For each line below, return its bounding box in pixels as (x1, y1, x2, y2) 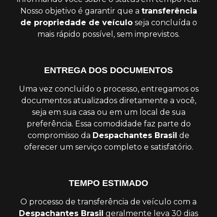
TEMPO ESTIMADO (69, 178, 148, 188)
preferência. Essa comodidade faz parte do (26, 119, 191, 128)
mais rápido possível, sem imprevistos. (37, 29, 180, 39)
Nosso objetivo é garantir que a (20, 6, 141, 15)
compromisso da (28, 130, 93, 140)
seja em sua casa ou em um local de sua (31, 107, 186, 117)
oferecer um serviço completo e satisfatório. (24, 142, 193, 152)
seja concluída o (132, 17, 197, 27)
